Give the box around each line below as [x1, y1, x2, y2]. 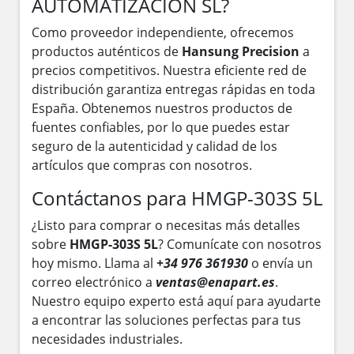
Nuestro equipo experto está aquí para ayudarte [32, 292, 321, 310]
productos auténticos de [32, 42, 182, 60]
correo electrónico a [32, 273, 156, 291]
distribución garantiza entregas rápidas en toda [32, 80, 315, 98]
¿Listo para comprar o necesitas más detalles [32, 216, 300, 234]
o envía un [248, 254, 313, 272]
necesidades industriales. [32, 330, 183, 348]
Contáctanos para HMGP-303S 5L [32, 184, 322, 211]
